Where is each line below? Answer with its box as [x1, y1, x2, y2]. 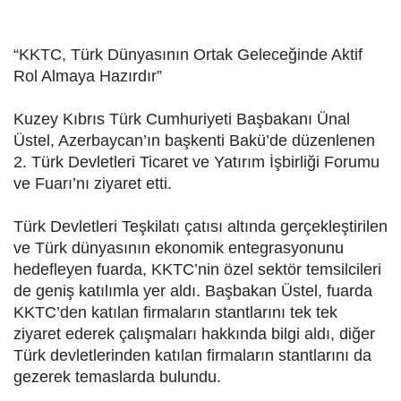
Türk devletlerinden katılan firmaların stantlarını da [13, 346, 371, 365]
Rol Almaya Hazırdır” [13, 67, 162, 86]
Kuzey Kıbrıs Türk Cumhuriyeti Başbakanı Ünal [13, 110, 350, 129]
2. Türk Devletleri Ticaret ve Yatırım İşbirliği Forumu [13, 153, 380, 172]
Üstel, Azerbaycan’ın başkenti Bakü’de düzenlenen [13, 132, 375, 150]
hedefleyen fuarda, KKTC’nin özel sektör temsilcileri [13, 260, 381, 279]
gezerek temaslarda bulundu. [13, 368, 221, 387]
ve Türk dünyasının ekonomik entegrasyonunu [13, 239, 344, 258]
